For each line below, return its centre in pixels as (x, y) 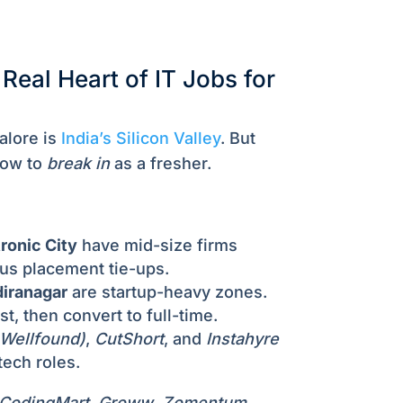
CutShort (129, 339)
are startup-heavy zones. (167, 292)
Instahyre (242, 339)
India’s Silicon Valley (140, 139)
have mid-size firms (157, 246)
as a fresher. (160, 164)
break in (78, 164)
